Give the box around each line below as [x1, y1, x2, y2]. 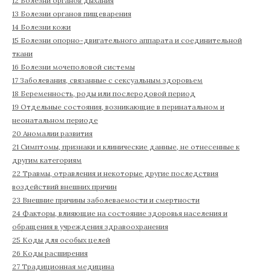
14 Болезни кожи [12, 22, 71, 32]
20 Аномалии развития [12, 129, 93, 139]
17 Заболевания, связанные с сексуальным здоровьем [12, 76, 203, 85]
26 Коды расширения [12, 249, 88, 258]
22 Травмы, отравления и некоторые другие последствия [12, 169, 218, 178]
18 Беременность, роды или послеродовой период [12, 89, 195, 99]
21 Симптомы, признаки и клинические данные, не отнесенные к [12, 142, 240, 152]
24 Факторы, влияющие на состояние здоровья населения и [12, 209, 227, 218]
